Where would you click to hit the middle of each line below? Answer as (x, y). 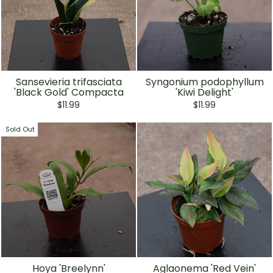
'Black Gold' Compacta (69, 92)
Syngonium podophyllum (204, 82)
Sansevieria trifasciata (69, 82)
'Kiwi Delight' (204, 92)
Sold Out (20, 129)
